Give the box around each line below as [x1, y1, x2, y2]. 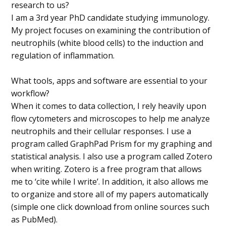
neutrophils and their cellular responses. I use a [11, 125, 192, 137]
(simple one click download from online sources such [11, 201, 210, 212]
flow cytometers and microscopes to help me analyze [11, 112, 210, 124]
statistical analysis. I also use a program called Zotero [11, 150, 213, 162]
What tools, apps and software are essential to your [11, 75, 208, 86]
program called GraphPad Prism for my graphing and [11, 138, 212, 149]
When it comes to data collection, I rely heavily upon [11, 100, 207, 111]
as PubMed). [11, 213, 58, 225]
